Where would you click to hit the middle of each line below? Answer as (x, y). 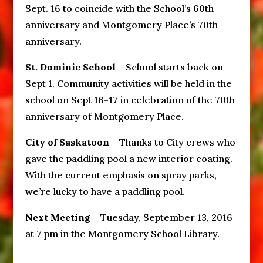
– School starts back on (169, 67)
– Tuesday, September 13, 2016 (161, 217)
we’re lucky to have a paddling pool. (105, 191)
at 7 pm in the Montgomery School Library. (122, 234)
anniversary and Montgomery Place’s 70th (121, 25)
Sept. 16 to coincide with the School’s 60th (119, 8)
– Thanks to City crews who (172, 142)
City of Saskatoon (67, 142)
